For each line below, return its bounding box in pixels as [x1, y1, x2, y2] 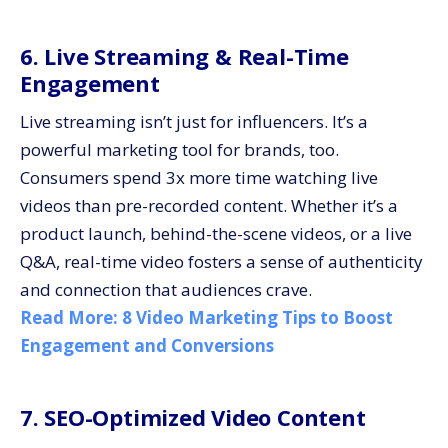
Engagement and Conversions [20, 334, 274, 357]
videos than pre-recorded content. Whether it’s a [20, 194, 398, 217]
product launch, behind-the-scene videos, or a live [20, 222, 412, 245]
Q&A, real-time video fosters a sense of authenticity [20, 250, 423, 273]
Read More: [20, 306, 118, 329]
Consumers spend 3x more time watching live [20, 166, 378, 189]
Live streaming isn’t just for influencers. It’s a [20, 110, 368, 133]
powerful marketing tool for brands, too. [20, 138, 339, 161]
